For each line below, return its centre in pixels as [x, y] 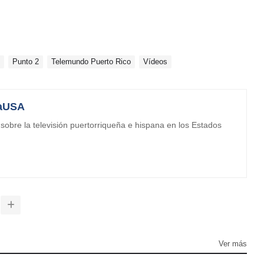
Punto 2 [26, 61]
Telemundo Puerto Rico [91, 61]
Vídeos [155, 61]
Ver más [233, 243]
